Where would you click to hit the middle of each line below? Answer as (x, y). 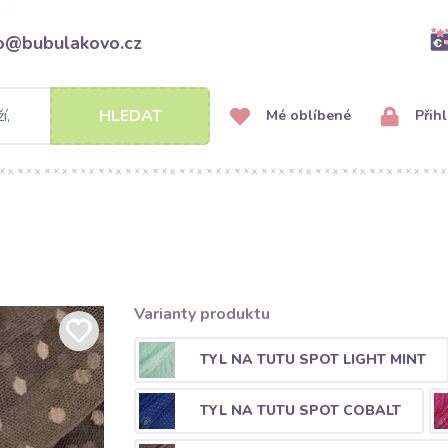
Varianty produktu (201, 314)
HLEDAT (130, 116)
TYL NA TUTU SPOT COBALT (300, 410)
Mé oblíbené (306, 115)
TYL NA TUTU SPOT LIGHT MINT (312, 359)
